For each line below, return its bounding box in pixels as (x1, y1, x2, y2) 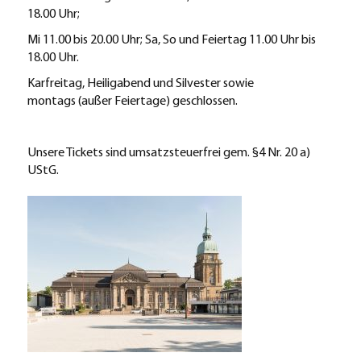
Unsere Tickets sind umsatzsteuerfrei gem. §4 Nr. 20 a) (27, 147, 310, 160)
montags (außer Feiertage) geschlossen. (27, 95, 238, 108)
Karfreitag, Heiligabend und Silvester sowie (27, 77, 254, 90)
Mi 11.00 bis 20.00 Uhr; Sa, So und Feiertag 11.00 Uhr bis (27, 34, 316, 47)
